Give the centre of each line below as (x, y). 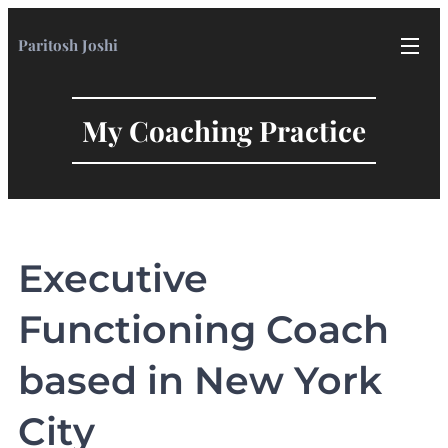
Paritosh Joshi (68, 45)
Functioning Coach (203, 329)
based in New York (200, 380)
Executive (113, 278)
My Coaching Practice (224, 130)
